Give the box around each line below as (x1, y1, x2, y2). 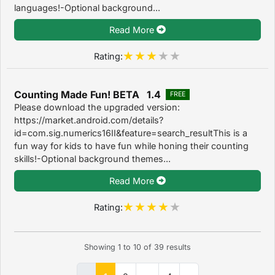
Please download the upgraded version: (14, 101, 180, 112)
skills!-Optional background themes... (14, 153, 171, 164)
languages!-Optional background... (14, 2, 160, 13)
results (164, 242, 191, 252)
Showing (84, 242, 118, 252)
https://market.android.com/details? (14, 114, 163, 125)
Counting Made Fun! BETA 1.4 (14, 88, 161, 101)
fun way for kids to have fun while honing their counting (14, 140, 249, 151)
